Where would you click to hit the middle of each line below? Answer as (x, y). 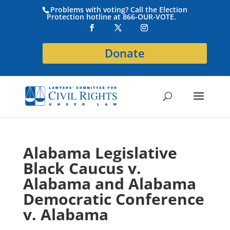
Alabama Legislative (100, 153)
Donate (125, 53)
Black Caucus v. (82, 168)
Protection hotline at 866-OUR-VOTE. (112, 16)
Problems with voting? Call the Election (119, 9)
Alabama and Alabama (109, 184)
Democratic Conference (113, 199)
